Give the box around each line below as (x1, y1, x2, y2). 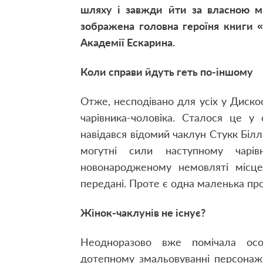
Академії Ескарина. (80, 36, 175, 49)
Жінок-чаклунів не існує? (80, 206, 205, 219)
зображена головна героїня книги (80, 19, 253, 32)
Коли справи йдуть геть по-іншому (80, 65, 253, 78)
